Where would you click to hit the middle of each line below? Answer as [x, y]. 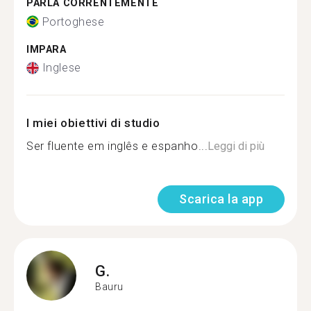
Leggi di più [236, 146]
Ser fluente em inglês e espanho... [117, 146]
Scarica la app [221, 199]
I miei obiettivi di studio [93, 123]
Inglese [61, 68]
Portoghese [73, 22]
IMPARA [47, 49]
